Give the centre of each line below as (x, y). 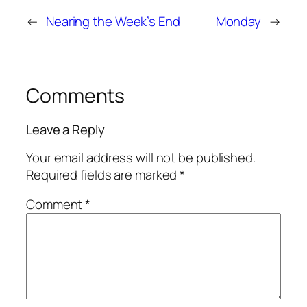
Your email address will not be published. (141, 157)
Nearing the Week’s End (113, 21)
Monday (238, 21)
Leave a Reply (65, 130)
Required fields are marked (103, 174)
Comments (76, 95)
